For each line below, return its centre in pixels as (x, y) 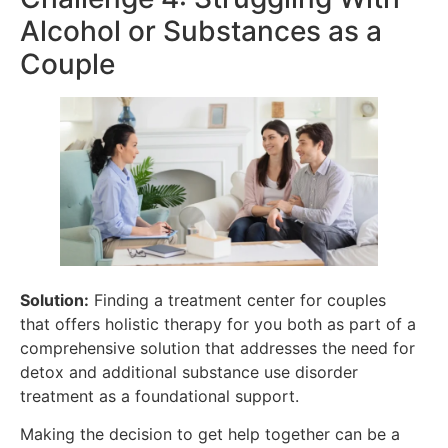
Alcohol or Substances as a (201, 31)
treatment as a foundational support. (159, 395)
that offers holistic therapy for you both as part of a (218, 323)
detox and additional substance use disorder (189, 371)
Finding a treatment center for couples (237, 299)
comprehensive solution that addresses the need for (217, 347)
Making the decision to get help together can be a (210, 434)
